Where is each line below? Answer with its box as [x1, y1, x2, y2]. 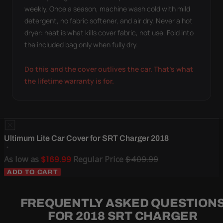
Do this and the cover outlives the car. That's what [24, 64, 193, 74]
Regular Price [73, 153, 123, 165]
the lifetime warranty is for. [24, 76, 114, 86]
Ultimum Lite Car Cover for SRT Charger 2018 [4, 133, 169, 142]
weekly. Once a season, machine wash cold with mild [24, 3, 190, 13]
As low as [4, 153, 39, 165]
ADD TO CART [7, 168, 58, 176]
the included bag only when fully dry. [24, 39, 138, 49]
